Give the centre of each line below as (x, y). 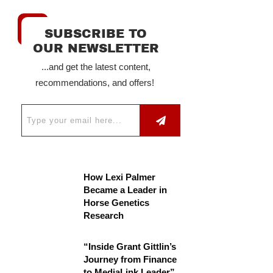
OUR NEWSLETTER (96, 48)
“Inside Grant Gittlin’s (130, 246)
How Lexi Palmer (119, 177)
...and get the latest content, (96, 67)
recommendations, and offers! (96, 83)
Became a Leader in (125, 190)
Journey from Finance (130, 259)
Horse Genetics (116, 203)
